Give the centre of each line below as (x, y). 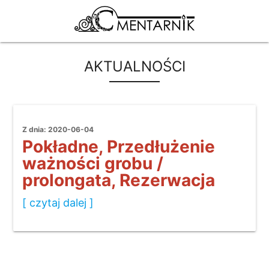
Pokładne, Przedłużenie (119, 147)
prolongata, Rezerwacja (119, 180)
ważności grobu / (93, 164)
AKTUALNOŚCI (134, 67)
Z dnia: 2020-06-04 (58, 130)
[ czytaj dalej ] (58, 203)
